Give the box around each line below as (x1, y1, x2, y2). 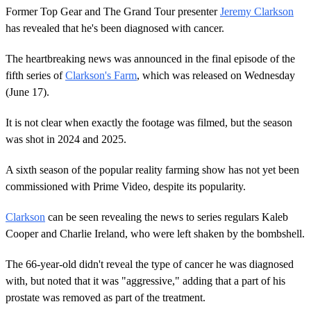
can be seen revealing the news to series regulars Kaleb (45, 210, 288, 223)
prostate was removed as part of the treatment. (6, 291, 205, 303)
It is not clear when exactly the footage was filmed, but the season (6, 116, 292, 128)
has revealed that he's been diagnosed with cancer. (6, 22, 224, 34)
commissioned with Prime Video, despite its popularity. (6, 180, 246, 192)
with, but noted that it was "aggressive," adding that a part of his (6, 274, 285, 287)
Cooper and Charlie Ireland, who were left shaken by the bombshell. (6, 227, 305, 239)
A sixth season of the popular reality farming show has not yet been (6, 163, 299, 176)
